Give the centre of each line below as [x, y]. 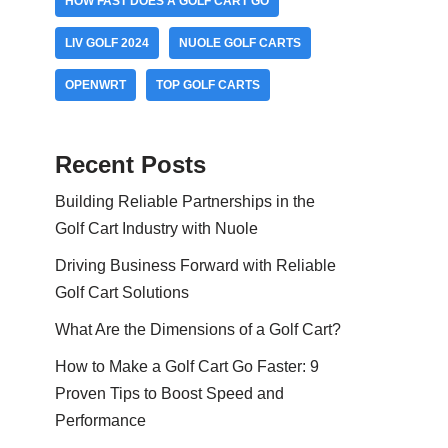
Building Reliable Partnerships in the [185, 201]
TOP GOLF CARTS [208, 85]
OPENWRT [95, 85]
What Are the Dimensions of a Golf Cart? [198, 329]
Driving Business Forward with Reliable [195, 265]
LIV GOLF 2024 [107, 43]
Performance [100, 420]
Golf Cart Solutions [122, 292]
